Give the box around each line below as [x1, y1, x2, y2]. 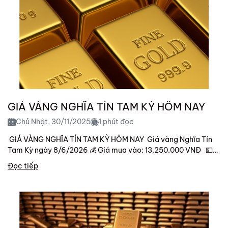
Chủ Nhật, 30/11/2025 [16, 117, 91, 127]
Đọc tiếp [8, 161, 38, 171]
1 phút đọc [99, 117, 134, 127]
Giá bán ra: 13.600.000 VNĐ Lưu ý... [8, 156, 132, 166]
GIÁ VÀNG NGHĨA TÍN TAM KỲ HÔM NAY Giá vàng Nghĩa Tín [8, 135, 146, 145]
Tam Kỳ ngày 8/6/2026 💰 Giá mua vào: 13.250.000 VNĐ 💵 [8, 146, 213, 155]
